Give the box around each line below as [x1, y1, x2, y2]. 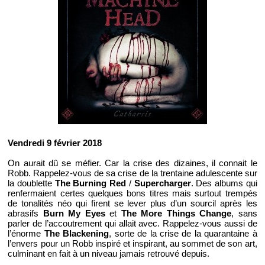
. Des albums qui [190, 177, 257, 188]
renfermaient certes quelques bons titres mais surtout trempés [8, 188, 257, 198]
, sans [231, 208, 257, 218]
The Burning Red [54, 177, 127, 188]
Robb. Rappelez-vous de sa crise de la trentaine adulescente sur [8, 167, 257, 178]
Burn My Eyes [43, 208, 105, 218]
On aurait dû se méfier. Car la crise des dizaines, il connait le [8, 157, 257, 168]
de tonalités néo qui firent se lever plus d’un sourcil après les [8, 198, 257, 208]
